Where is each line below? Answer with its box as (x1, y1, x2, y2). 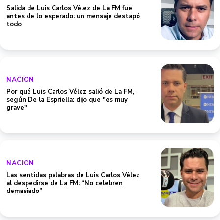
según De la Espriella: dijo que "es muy (6, 95, 128, 104)
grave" (6, 103, 27, 112)
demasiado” (6, 187, 42, 195)
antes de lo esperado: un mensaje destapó (6, 12, 140, 21)
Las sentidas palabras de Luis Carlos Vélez (6, 171, 139, 180)
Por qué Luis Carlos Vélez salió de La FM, (6, 87, 134, 96)
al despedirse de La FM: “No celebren (6, 179, 123, 188)
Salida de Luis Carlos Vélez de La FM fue (6, 4, 132, 13)
